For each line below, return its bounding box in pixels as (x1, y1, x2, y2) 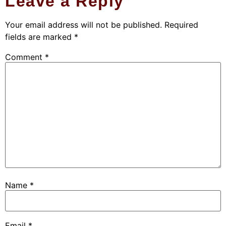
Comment (5, 51, 45, 62)
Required (164, 19, 198, 30)
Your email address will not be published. (5, 19, 162, 30)
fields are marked (5, 31, 74, 42)
